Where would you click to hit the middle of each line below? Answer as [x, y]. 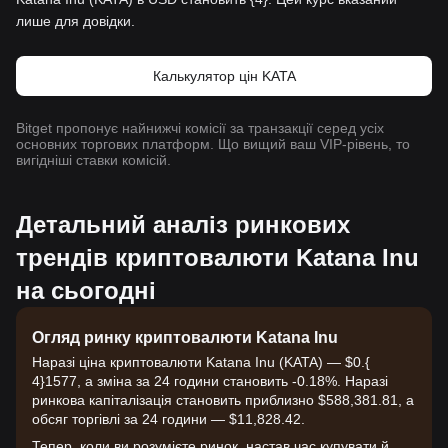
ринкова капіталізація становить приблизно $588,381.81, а [223, 400]
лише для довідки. [75, 21]
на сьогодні [86, 290]
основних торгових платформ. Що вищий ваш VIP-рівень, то [213, 144]
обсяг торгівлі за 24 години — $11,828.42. [168, 419]
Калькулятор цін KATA [224, 76]
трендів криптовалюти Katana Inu [217, 257]
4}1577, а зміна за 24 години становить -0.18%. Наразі [210, 381]
